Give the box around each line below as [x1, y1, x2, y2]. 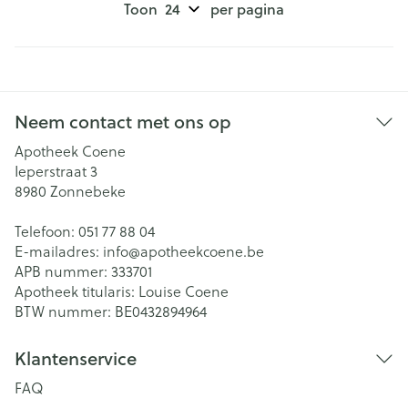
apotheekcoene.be [140, 240, 264, 261]
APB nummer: [15, 260, 111, 281]
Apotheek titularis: [15, 280, 138, 301]
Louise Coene [138, 280, 229, 301]
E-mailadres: [15, 240, 103, 261]
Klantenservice [15, 345, 137, 372]
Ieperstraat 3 [15, 160, 97, 181]
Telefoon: [15, 220, 78, 241]
